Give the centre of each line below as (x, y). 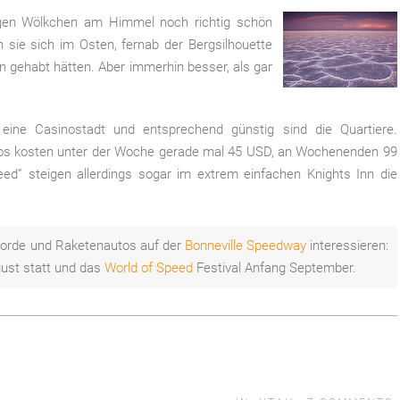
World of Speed (149, 268)
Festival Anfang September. (275, 268)
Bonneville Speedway (245, 246)
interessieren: (347, 246)
